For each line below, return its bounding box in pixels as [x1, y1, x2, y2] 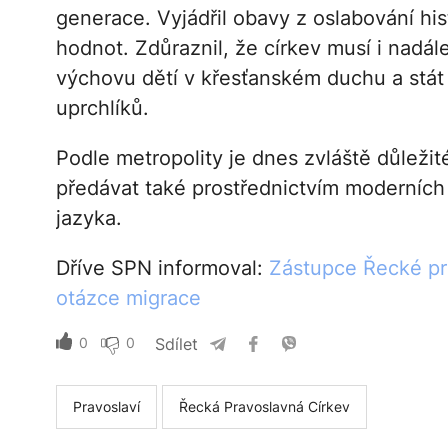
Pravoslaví [72, 398, 140, 416]
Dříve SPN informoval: [55, 256, 269, 281]
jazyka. [55, 206, 122, 231]
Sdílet [154, 334, 198, 355]
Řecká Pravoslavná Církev [178, 398, 350, 416]
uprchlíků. [55, 96, 149, 121]
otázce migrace [55, 286, 201, 311]
